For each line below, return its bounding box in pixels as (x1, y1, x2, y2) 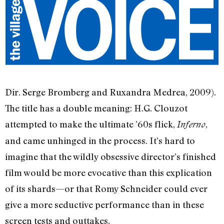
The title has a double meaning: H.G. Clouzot (5, 102, 187, 114)
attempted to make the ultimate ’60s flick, (5, 118, 177, 130)
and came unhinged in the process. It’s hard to (5, 135, 195, 146)
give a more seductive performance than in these (5, 199, 204, 210)
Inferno (177, 119, 205, 130)
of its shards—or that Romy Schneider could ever (5, 183, 207, 194)
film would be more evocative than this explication (5, 167, 212, 178)
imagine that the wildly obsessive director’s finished (5, 151, 216, 162)
